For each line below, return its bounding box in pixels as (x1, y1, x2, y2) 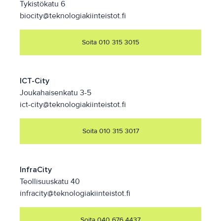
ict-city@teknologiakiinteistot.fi (20, 100, 126, 110)
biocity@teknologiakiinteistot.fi (20, 11, 126, 21)
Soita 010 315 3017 (82, 127, 139, 136)
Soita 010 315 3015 (82, 38, 139, 47)
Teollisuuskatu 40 (20, 177, 80, 187)
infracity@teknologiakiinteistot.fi (20, 188, 130, 199)
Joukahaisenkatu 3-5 (20, 88, 91, 98)
